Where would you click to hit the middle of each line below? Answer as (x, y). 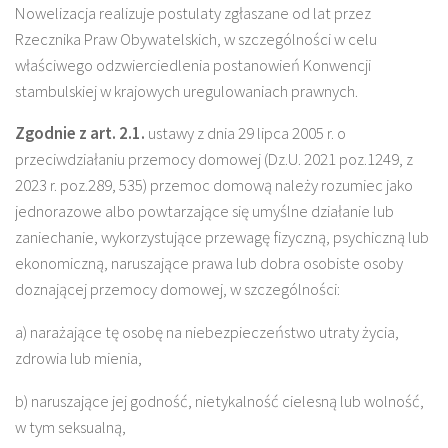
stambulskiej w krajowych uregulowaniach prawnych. (186, 91)
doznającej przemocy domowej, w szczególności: (177, 290)
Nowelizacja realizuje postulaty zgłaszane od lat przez (193, 13)
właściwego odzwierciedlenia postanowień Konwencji (193, 65)
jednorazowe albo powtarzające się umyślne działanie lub (204, 212)
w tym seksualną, (70, 427)
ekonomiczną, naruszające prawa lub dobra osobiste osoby (209, 264)
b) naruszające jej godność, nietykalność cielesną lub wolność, (219, 401)
